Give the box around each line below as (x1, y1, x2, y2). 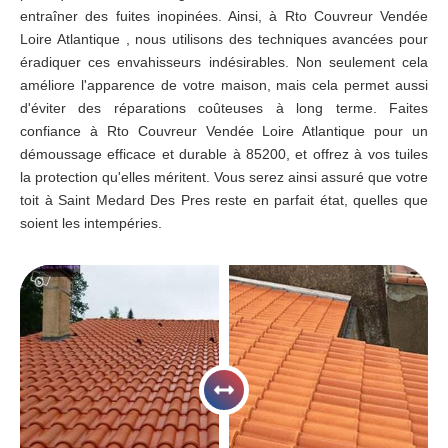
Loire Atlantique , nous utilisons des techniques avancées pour (20, 31, 428, 47)
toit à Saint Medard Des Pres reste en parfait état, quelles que (20, 192, 428, 208)
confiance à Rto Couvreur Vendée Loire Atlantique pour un (20, 123, 428, 139)
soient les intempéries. (20, 215, 162, 231)
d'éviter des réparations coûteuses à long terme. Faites (20, 100, 428, 116)
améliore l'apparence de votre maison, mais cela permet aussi (20, 77, 428, 93)
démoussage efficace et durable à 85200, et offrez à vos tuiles (20, 146, 428, 162)
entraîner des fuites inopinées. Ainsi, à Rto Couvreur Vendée (20, 8, 428, 24)
